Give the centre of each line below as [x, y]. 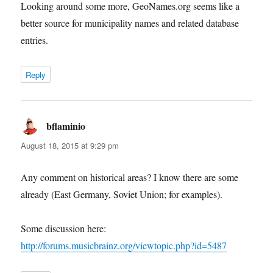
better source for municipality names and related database [130, 23]
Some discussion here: [64, 228]
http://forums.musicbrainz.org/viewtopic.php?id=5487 [124, 245]
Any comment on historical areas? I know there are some [130, 177]
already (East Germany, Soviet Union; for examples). [122, 194]
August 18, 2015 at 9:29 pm [70, 145]
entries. [35, 40]
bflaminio [66, 126]
